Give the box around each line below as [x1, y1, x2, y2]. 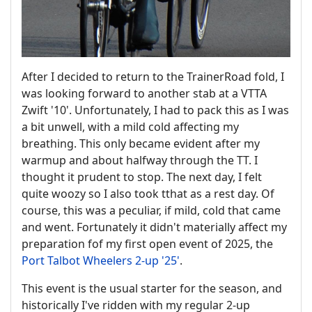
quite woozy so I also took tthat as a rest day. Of [22, 185, 274, 201]
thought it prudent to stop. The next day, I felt [22, 169, 262, 185]
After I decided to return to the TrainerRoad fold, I [22, 68, 284, 84]
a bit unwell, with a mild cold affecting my [22, 118, 239, 134]
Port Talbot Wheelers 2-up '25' [22, 252, 180, 268]
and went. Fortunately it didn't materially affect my [22, 219, 287, 235]
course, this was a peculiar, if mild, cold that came [22, 202, 281, 218]
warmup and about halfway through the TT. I [22, 152, 258, 168]
